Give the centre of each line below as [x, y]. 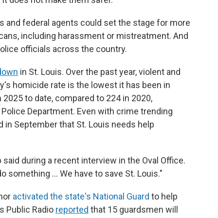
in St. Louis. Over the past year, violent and [99, 72]
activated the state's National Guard [81, 196]
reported [72, 209]
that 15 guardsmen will [133, 209]
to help [163, 196]
